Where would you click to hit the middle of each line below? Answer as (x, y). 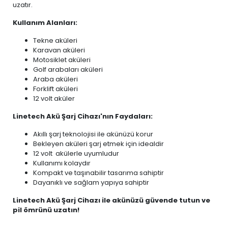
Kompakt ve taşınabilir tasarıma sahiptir (98, 173)
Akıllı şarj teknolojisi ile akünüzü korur (93, 134)
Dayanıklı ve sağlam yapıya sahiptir (91, 182)
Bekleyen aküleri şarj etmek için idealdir (98, 144)
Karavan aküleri (59, 50)
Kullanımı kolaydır (62, 163)
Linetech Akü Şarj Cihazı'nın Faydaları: (83, 116)
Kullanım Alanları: (45, 23)
